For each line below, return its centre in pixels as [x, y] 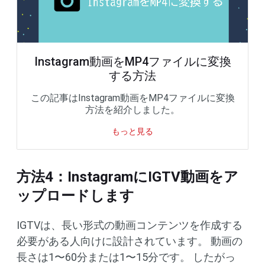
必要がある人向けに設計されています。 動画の [130, 241]
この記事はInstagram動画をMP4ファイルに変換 [132, 98]
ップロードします [75, 196]
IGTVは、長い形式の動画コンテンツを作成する [130, 225]
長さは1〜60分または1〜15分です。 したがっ [126, 257]
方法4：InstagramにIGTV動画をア [127, 177]
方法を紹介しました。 [132, 110]
